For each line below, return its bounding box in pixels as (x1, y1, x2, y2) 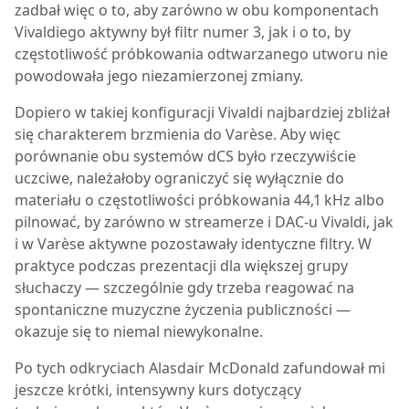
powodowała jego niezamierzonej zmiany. (15, 66, 303, 86)
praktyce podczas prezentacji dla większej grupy (15, 256, 348, 276)
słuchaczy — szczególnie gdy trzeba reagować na (15, 278, 354, 298)
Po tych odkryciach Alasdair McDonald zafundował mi (15, 358, 385, 378)
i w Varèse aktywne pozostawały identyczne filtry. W (15, 234, 372, 254)
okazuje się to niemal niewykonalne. (15, 321, 263, 341)
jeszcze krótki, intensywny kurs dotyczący (15, 380, 301, 400)
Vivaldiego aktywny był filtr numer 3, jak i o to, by (15, 22, 351, 42)
